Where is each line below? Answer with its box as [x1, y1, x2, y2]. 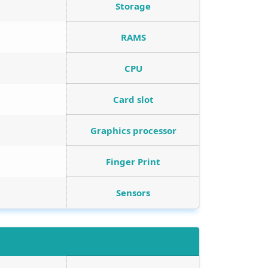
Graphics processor [90, 124, 176, 136]
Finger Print [106, 156, 160, 167]
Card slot [112, 93, 154, 105]
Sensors [116, 187, 150, 199]
